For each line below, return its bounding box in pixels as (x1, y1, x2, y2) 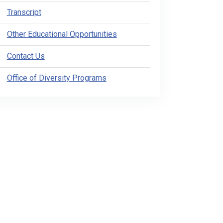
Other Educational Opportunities (6, 29, 117, 39)
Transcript (6, 7, 41, 17)
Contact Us (6, 51, 45, 61)
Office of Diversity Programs (6, 73, 107, 83)
